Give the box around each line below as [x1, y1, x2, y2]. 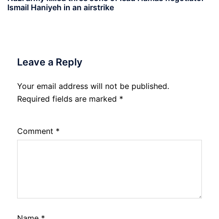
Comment [17, 126, 56, 136]
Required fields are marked [17, 94, 119, 104]
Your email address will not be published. [17, 81, 169, 91]
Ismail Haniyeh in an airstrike [7, 2, 114, 13]
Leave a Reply [17, 56, 83, 68]
